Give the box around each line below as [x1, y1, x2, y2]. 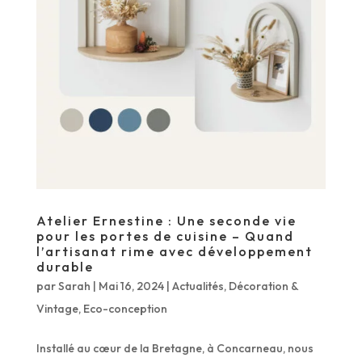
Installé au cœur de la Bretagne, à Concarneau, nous [36, 341, 314, 356]
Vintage [36, 301, 78, 317]
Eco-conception [82, 301, 167, 317]
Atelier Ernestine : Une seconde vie [36, 213, 297, 229]
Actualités [171, 279, 224, 294]
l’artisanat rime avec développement [36, 243, 313, 260]
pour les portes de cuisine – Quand [36, 228, 294, 245]
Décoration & [228, 279, 298, 294]
